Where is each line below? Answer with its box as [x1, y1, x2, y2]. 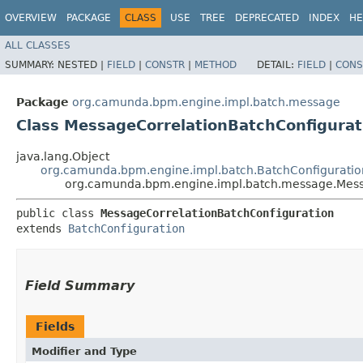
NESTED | [58, 58, 107, 70]
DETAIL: [257, 58, 297, 70]
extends [16, 221, 68, 235]
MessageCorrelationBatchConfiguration [100, 206, 334, 220]
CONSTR [145, 58, 185, 70]
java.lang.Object [16, 149, 109, 163]
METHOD [194, 58, 237, 70]
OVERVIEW [5, 12, 57, 23]
